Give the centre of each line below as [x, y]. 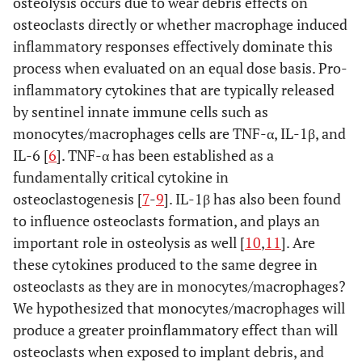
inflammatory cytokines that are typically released [174, 90]
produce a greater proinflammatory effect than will [175, 330]
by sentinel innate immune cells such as [141, 112]
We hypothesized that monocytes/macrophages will [179, 308]
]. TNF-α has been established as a [165, 155]
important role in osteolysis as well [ [129, 242]
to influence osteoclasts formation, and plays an [166, 221]
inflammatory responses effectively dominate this [173, 46]
